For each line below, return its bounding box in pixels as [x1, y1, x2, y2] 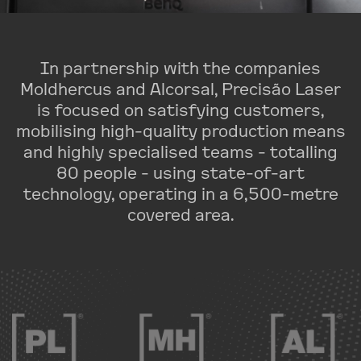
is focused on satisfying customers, [36, 98, 325, 120]
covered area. [127, 203, 234, 225]
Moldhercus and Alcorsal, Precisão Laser [20, 77, 341, 99]
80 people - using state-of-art [56, 161, 305, 183]
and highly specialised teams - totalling [23, 140, 338, 162]
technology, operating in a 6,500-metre [23, 182, 338, 204]
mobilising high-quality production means [15, 119, 346, 141]
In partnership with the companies [40, 56, 321, 78]
